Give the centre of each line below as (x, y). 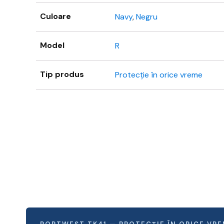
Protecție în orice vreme (159, 75)
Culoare (55, 16)
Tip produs (62, 74)
